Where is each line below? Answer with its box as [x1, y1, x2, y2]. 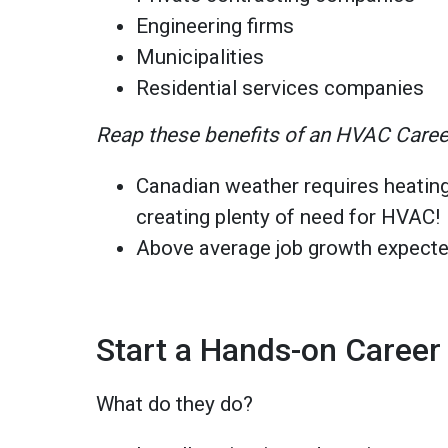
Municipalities [136, 44, 265, 69]
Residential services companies [136, 75, 425, 100]
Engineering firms [136, 13, 295, 38]
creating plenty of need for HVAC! [136, 204, 441, 229]
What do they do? [96, 391, 254, 416]
